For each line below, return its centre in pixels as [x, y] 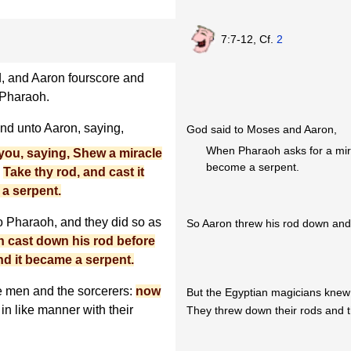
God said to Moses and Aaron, [262, 130]
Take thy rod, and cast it [74, 172]
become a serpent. [253, 167]
